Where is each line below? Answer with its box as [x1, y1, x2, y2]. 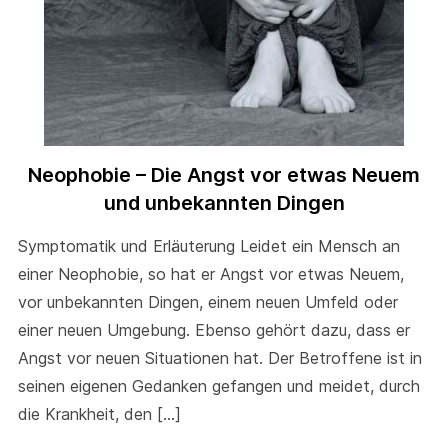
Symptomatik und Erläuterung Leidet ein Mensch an [17, 236, 400, 257]
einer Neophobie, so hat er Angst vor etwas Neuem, [17, 264, 404, 285]
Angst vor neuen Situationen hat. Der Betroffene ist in [17, 348, 422, 369]
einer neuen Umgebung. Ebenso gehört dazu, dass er [17, 320, 410, 341]
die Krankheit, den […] [17, 404, 181, 425]
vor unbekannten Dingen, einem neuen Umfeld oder [17, 292, 398, 313]
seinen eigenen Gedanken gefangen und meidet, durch [17, 376, 420, 397]
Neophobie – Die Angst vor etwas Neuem [28, 163, 420, 188]
